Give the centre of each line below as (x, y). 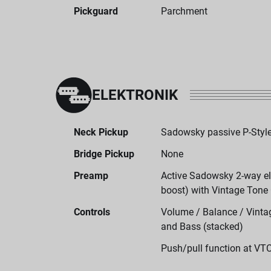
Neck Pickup (101, 132)
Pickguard (96, 11)
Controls (92, 212)
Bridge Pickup (104, 154)
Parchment (184, 11)
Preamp (91, 176)
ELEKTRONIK (135, 95)
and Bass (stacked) (202, 227)
